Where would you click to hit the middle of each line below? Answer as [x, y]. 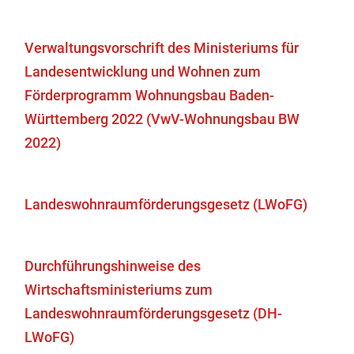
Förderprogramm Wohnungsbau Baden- [150, 95]
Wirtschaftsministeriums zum [119, 290]
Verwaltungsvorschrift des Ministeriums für [162, 48]
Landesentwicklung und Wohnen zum [143, 72]
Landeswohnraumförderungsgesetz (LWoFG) [166, 204]
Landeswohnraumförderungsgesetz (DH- [154, 313]
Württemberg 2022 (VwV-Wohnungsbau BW [162, 119]
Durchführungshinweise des [113, 266]
